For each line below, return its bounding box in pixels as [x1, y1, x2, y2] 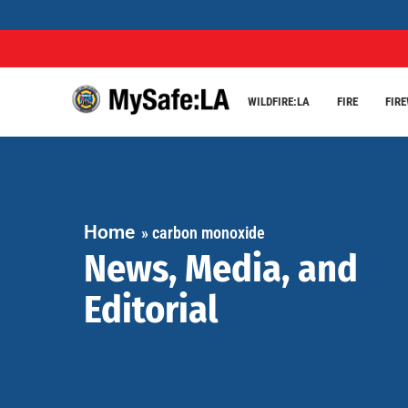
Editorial [83, 286, 218, 332]
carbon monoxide [151, 222, 265, 242]
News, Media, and [83, 245, 358, 291]
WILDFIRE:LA [247, 94, 310, 108]
